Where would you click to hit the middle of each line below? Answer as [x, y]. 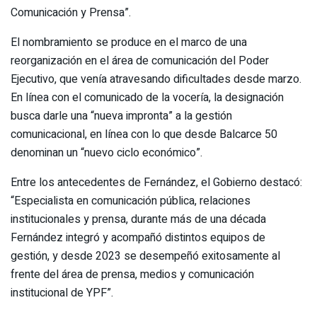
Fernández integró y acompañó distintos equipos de [138, 237]
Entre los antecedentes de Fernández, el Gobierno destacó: [156, 182]
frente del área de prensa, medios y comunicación [132, 274]
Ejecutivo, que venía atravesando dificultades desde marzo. [156, 79]
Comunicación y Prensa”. [71, 12]
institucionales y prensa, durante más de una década [138, 219]
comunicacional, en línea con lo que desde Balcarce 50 [144, 134]
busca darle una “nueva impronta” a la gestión [121, 116]
